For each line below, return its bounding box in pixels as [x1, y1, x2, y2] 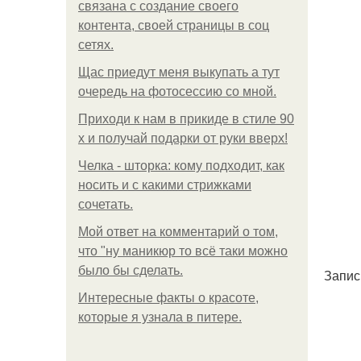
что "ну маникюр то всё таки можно [78, 244, 288, 258]
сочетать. [78, 197, 133, 211]
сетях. [78, 38, 114, 52]
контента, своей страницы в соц [78, 19, 269, 32]
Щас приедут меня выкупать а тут [78, 65, 280, 79]
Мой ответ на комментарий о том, [78, 225, 278, 239]
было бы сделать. [78, 263, 183, 277]
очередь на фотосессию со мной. [78, 85, 276, 98]
